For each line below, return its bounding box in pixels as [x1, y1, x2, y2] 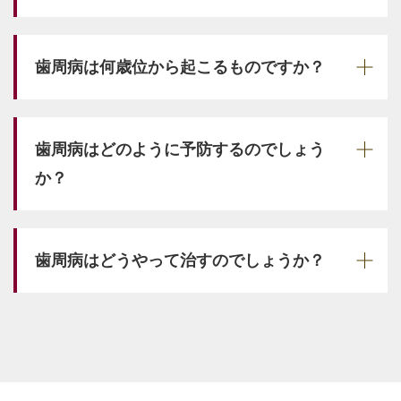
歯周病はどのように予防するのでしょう [35, 140, 325, 158]
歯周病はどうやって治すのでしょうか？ [35, 251, 325, 269]
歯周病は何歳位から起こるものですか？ [35, 57, 325, 76]
